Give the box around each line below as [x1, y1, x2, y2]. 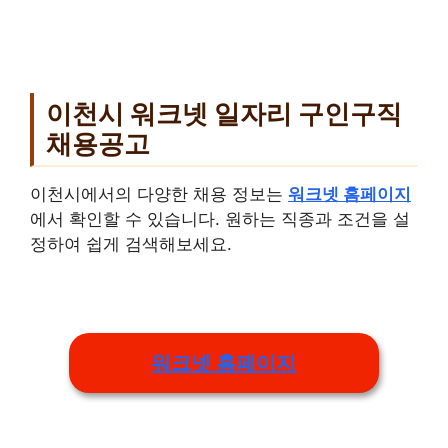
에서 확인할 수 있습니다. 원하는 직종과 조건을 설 [30, 209, 410, 230]
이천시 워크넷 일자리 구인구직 [46, 97, 402, 129]
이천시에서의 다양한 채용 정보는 [30, 184, 288, 205]
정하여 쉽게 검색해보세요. [30, 234, 232, 255]
